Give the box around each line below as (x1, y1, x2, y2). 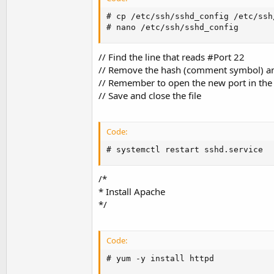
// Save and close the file (98, 89, 201, 102)
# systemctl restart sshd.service (106, 144, 263, 154)
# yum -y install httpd (106, 254, 214, 264)
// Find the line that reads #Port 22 (98, 50, 245, 63)
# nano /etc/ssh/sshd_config (106, 23, 239, 32)
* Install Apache (98, 185, 165, 198)
